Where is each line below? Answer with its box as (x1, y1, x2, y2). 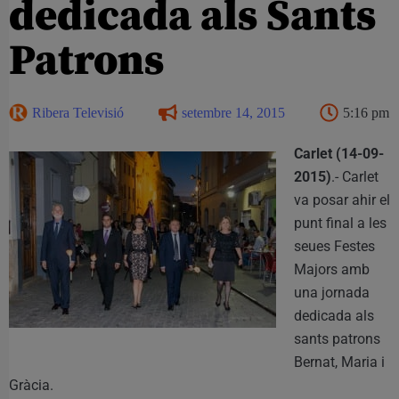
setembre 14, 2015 (182, 104, 285, 120)
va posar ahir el (294, 191, 390, 208)
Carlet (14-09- (294, 144, 384, 162)
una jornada (294, 283, 370, 301)
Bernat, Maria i (294, 353, 385, 370)
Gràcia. (9, 376, 53, 394)
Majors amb (294, 260, 370, 278)
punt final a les (294, 214, 387, 232)
